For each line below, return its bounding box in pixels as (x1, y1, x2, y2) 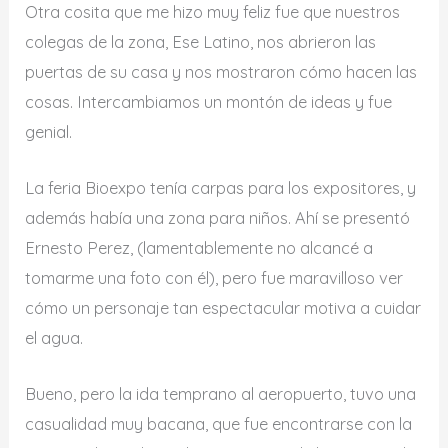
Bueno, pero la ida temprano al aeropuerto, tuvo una (25, 384, 417, 404)
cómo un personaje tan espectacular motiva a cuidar (25, 297, 422, 318)
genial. (25, 121, 73, 142)
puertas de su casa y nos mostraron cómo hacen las (25, 61, 418, 82)
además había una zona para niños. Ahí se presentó (25, 207, 411, 228)
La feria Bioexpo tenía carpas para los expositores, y (25, 177, 417, 198)
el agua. (25, 327, 84, 348)
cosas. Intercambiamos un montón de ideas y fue (25, 91, 393, 112)
